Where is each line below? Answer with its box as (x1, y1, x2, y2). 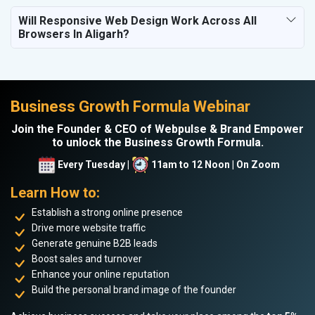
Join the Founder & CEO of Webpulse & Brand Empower (11, 122, 304, 136)
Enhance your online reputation (32, 268, 169, 280)
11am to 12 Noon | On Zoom (150, 159, 280, 171)
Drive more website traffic (32, 221, 146, 233)
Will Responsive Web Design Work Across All (18, 13, 257, 27)
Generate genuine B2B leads (32, 237, 157, 249)
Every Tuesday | (57, 159, 129, 171)
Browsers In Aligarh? (18, 27, 129, 41)
